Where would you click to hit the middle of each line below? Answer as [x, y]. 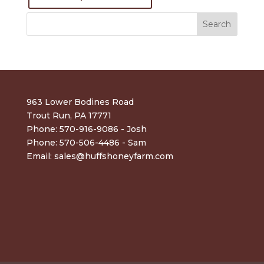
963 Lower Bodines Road [80, 102]
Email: [40, 156]
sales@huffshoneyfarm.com [113, 156]
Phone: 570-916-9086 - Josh [86, 129]
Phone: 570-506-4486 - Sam [86, 143]
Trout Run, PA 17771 [69, 115]
